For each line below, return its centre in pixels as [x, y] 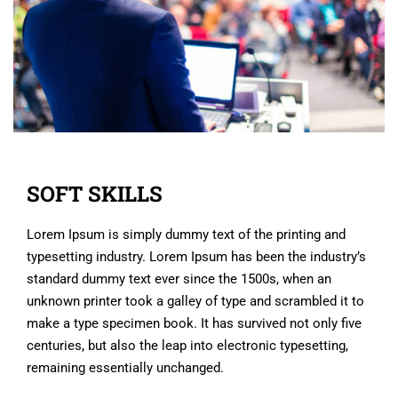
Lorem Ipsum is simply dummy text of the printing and [186, 234]
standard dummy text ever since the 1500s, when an [179, 279]
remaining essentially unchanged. [125, 367]
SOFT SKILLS [95, 193]
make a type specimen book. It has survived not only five [194, 323]
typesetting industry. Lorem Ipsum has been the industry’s [196, 256]
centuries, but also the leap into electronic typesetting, [187, 345]
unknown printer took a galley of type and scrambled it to [195, 301]
